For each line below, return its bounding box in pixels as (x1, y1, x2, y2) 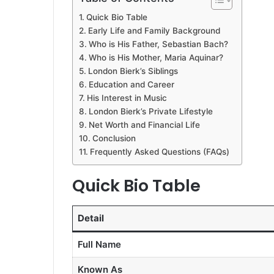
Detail (77, 212, 104, 224)
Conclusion (92, 133, 136, 144)
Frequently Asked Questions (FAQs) (89, 147, 229, 157)
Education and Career (88, 80, 174, 90)
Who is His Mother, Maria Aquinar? (88, 53, 223, 63)
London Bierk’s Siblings (87, 66, 178, 76)
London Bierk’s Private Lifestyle (88, 106, 213, 117)
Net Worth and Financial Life (88, 120, 200, 130)
